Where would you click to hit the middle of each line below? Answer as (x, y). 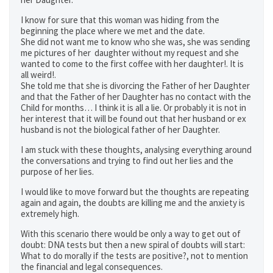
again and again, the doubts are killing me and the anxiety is (133, 203)
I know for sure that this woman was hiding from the (120, 20)
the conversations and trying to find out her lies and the (127, 161)
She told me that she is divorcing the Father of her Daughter (135, 86)
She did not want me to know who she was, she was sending (136, 42)
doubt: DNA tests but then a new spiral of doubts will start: (133, 245)
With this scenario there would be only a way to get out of (131, 234)
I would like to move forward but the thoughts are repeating (135, 192)
